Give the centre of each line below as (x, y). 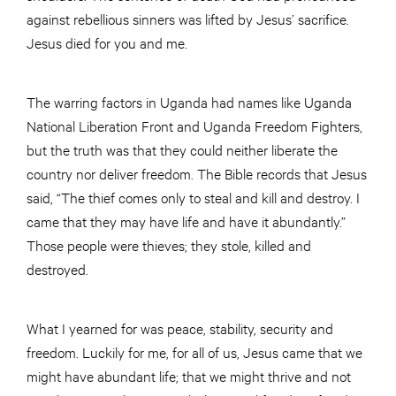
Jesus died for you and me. (107, 42)
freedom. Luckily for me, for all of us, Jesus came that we (194, 351)
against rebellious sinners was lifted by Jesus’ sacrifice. (188, 18)
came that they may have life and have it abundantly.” (186, 220)
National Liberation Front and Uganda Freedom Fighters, (194, 125)
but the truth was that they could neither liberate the (182, 148)
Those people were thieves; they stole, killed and (169, 244)
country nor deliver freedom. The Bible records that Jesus (197, 172)
